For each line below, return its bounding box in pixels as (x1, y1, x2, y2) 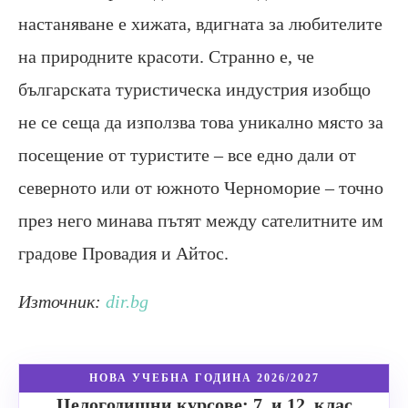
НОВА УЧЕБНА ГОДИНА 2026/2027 (88, 371, 320, 384)
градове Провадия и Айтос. (18, 242, 229, 263)
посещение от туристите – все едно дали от (18, 144, 356, 165)
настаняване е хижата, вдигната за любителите (18, 13, 382, 34)
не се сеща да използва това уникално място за (18, 111, 383, 132)
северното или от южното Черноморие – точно (18, 177, 383, 198)
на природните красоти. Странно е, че (18, 46, 314, 66)
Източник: (18, 291, 106, 311)
